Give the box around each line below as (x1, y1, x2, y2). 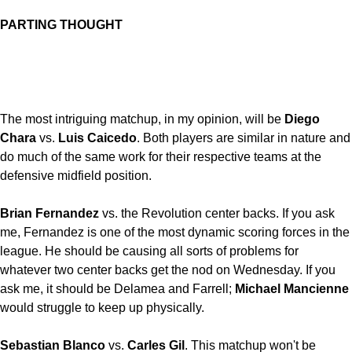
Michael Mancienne (235, 282, 349, 295)
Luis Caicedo (58, 131, 137, 145)
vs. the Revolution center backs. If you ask (99, 207, 335, 220)
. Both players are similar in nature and (137, 131, 350, 145)
